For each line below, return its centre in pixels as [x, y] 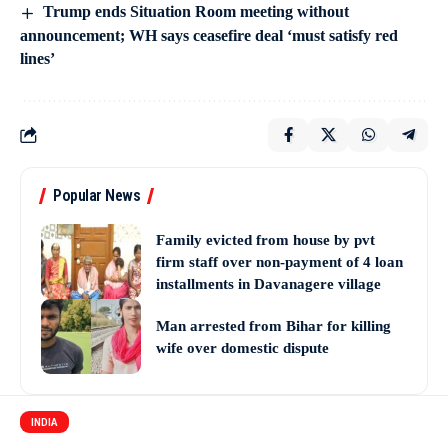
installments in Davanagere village [268, 283]
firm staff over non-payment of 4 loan [279, 261]
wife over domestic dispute [242, 347]
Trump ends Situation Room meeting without [196, 12]
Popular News [96, 196]
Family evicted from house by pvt [265, 239]
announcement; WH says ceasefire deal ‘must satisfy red [209, 36]
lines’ [37, 59]
